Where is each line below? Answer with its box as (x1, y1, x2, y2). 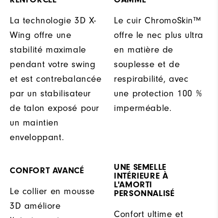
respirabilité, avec (114, 73, 189, 84)
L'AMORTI (114, 179, 152, 190)
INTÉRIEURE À (114, 170, 168, 181)
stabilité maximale (10, 44, 86, 55)
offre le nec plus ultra (114, 29, 203, 40)
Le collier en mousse (10, 185, 95, 197)
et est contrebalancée (10, 73, 102, 84)
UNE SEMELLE (114, 162, 166, 172)
